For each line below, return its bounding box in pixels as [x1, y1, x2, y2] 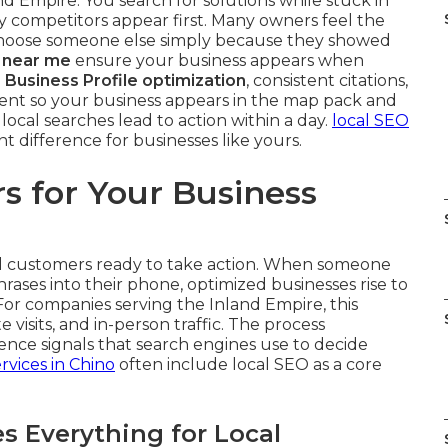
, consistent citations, [246, 71, 408, 90]
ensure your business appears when [71, 51, 364, 70]
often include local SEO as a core [115, 355, 382, 374]
